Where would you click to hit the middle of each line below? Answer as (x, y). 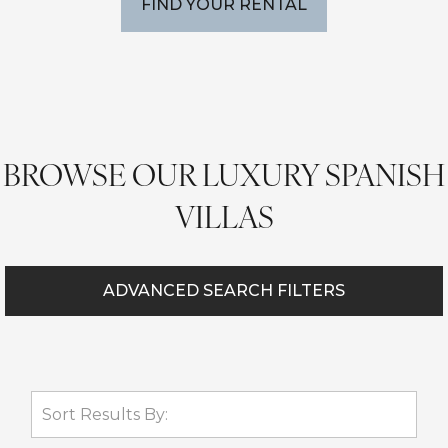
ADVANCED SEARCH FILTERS (224, 290)
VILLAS (224, 215)
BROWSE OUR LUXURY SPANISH (224, 173)
